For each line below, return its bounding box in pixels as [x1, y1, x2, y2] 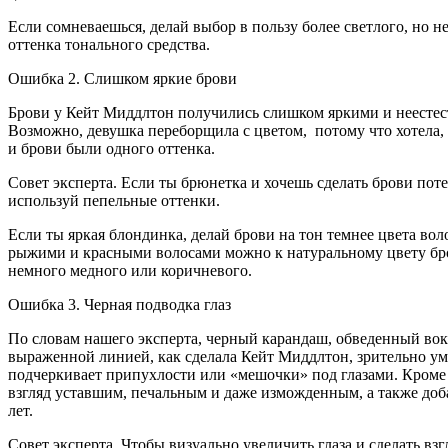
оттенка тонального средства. [8, 35, 210, 53]
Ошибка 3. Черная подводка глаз [8, 295, 231, 313]
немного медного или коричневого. [8, 261, 252, 279]
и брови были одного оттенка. [8, 139, 215, 157]
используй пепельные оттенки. [8, 191, 220, 209]
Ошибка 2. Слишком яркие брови [8, 69, 237, 87]
